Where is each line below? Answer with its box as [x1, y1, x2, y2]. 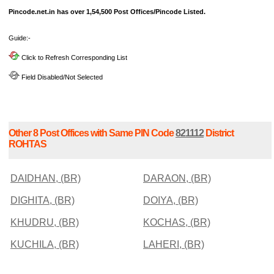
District [204, 127, 234, 138]
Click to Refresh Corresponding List [20, 54, 127, 62]
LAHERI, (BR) [143, 239, 204, 250]
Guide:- [9, 34, 31, 42]
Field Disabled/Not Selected [20, 73, 103, 81]
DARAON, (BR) [143, 172, 211, 183]
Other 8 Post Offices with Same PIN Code [9, 127, 176, 138]
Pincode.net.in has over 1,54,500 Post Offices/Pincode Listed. [9, 8, 206, 16]
